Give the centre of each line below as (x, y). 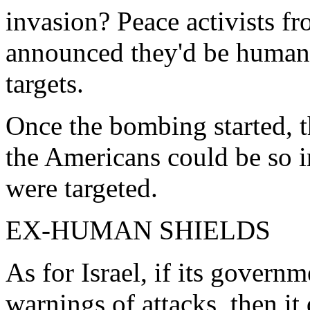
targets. (45, 83)
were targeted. (82, 188)
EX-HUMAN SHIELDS (138, 230)
